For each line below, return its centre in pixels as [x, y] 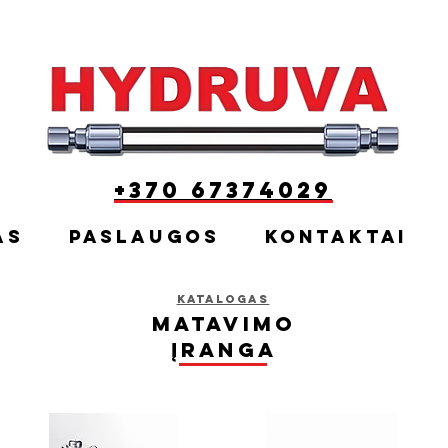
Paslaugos [144, 236]
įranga [224, 349]
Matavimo [224, 323]
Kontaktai [336, 236]
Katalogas [223, 299]
